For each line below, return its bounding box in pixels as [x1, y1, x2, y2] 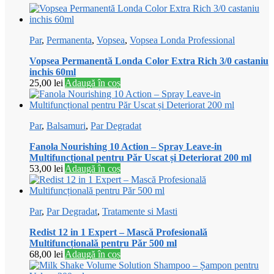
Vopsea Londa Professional [130, 35, 235, 46]
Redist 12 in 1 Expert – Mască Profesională [29, 227, 207, 238]
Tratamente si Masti [102, 206, 177, 217]
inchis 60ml [29, 67, 76, 78]
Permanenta [46, 35, 92, 46]
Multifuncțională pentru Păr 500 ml [29, 238, 177, 249]
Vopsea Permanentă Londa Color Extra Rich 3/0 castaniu [29, 56, 268, 67]
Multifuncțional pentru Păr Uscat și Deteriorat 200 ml [29, 152, 251, 163]
